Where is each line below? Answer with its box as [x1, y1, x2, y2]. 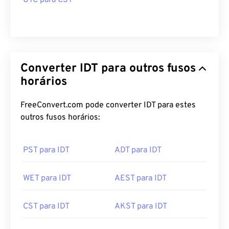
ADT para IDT [114, 145, 162, 155]
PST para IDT [23, 145, 70, 155]
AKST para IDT [114, 201, 167, 212]
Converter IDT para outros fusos [20, 61, 196, 76]
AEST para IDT [114, 173, 167, 184]
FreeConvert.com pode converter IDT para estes [20, 100, 196, 110]
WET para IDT [23, 173, 71, 184]
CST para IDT [23, 201, 70, 212]
